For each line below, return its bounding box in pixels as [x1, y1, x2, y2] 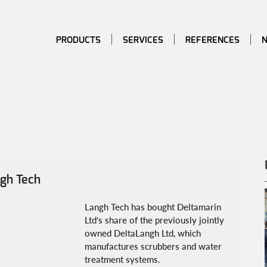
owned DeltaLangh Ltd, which [85, 228, 203, 238]
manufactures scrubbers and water [85, 241, 224, 252]
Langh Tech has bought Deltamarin [85, 201, 223, 212]
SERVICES [123, 34, 163, 46]
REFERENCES [185, 34, 240, 46]
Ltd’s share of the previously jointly [85, 215, 226, 225]
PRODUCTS [56, 34, 101, 46]
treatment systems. [85, 254, 160, 265]
